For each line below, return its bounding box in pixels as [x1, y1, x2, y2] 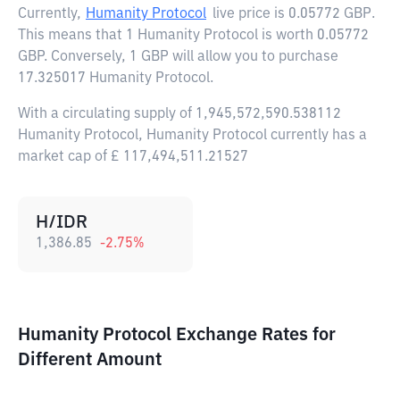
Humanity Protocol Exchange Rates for [18, 326, 336, 344]
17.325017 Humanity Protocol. [18, 71, 213, 86]
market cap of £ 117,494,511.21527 [18, 150, 248, 164]
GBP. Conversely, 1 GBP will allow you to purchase [18, 50, 338, 64]
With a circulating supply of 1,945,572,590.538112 [18, 107, 341, 121]
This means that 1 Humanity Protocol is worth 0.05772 [18, 29, 369, 43]
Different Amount [18, 351, 162, 369]
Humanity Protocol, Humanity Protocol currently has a [18, 129, 367, 143]
